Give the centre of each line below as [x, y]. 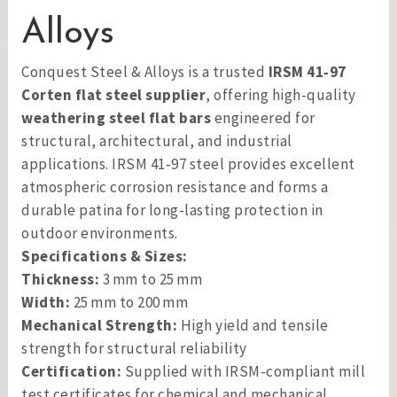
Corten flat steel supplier [113, 95]
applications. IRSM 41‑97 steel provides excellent [188, 164]
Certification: [71, 371]
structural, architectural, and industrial [157, 141]
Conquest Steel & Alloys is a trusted [145, 72]
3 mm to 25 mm [151, 279]
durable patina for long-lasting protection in [172, 210]
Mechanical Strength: [99, 325]
